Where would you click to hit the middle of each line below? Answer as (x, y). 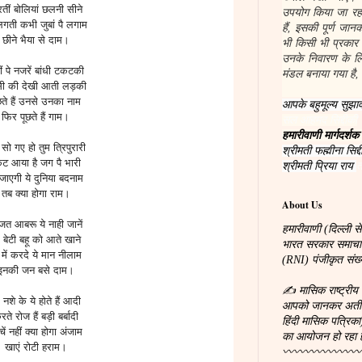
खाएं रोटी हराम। (36, 347)
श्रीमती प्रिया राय (319, 166)
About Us (302, 205)
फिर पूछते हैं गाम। (36, 116)
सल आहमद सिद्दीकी (320, 120)
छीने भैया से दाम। (36, 40)
